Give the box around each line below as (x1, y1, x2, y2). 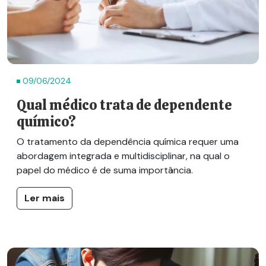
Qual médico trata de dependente (17, 96, 232, 114)
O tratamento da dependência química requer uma (17, 135, 239, 148)
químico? (17, 112, 76, 131)
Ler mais (24, 191, 65, 204)
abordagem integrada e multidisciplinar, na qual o (17, 149, 230, 162)
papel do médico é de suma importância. (17, 163, 193, 176)
